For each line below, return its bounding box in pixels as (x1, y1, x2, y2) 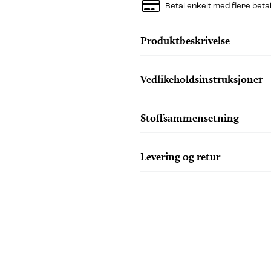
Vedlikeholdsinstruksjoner (140, 72, 263, 85)
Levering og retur (140, 149, 220, 163)
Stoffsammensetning (140, 111, 239, 124)
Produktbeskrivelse (140, 33, 230, 47)
